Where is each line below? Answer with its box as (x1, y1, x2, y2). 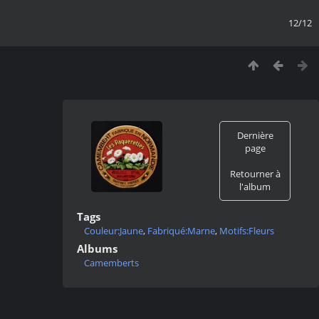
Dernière (236, 129, 273, 142)
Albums (77, 241, 117, 256)
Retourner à (229, 167, 281, 180)
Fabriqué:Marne (147, 224, 215, 237)
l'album (239, 180, 271, 193)
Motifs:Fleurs (219, 224, 274, 237)
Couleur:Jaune (84, 224, 143, 237)
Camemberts (84, 256, 139, 269)
